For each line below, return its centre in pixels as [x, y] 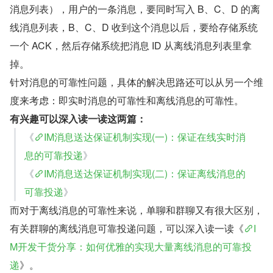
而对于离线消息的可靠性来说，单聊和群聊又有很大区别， [136, 210]
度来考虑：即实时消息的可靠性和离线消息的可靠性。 [127, 100]
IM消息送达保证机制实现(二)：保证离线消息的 [145, 173]
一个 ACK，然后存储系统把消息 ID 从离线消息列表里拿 [131, 45]
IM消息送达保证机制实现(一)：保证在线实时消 [145, 136]
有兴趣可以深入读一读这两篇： [78, 118]
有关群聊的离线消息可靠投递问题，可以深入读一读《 [127, 228]
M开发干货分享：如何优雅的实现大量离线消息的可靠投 [131, 246]
